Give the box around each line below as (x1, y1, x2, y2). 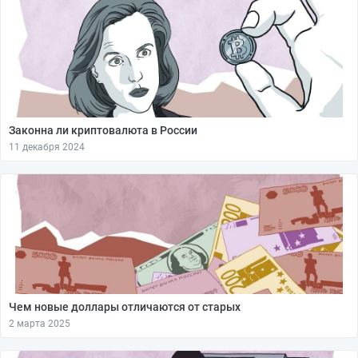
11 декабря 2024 (9, 141, 85, 153)
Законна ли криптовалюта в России (9, 124, 197, 137)
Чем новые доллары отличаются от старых (9, 300, 241, 313)
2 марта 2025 (9, 318, 70, 329)
